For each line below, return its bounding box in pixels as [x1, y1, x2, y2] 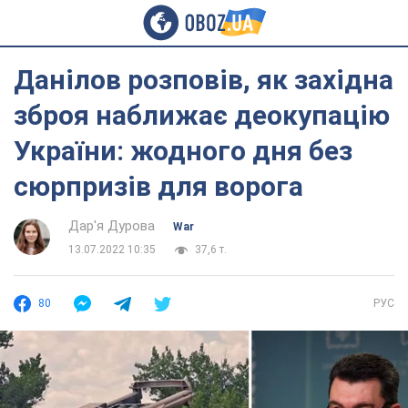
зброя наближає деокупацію [14, 99, 390, 131]
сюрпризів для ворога [14, 170, 303, 202]
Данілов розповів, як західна [14, 64, 393, 96]
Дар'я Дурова [68, 218, 155, 234]
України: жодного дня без [14, 135, 352, 167]
